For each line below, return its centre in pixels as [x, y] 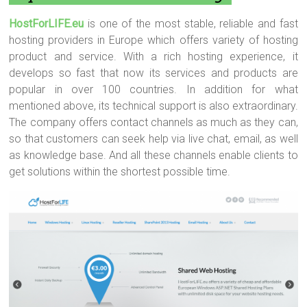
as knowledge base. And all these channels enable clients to [153, 156]
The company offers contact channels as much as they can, [153, 123]
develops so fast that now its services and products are [153, 73]
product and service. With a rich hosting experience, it [153, 57]
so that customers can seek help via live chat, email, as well [153, 139]
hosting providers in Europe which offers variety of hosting [153, 40]
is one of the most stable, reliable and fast [191, 24]
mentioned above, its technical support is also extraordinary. [153, 106]
